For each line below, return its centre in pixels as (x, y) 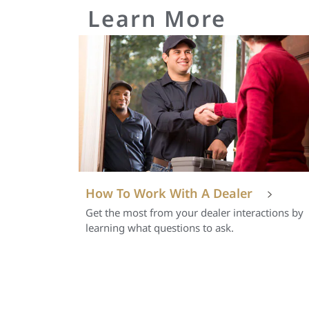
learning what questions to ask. (160, 228)
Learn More (157, 18)
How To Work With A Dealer (169, 193)
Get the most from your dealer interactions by (195, 213)
